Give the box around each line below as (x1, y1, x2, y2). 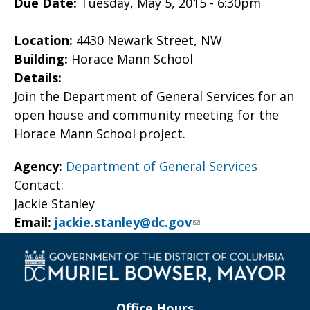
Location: (14, 32, 76, 48)
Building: (14, 51, 71, 67)
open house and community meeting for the (14, 107, 279, 123)
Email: (14, 214, 55, 230)
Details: (14, 69, 65, 86)
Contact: (14, 176, 67, 193)
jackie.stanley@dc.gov (55, 214, 192, 230)
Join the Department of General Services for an (14, 88, 294, 104)
